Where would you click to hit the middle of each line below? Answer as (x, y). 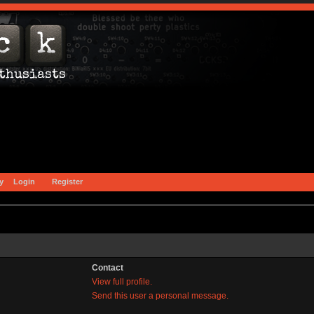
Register (67, 181)
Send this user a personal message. (160, 295)
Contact (107, 267)
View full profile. (122, 281)
